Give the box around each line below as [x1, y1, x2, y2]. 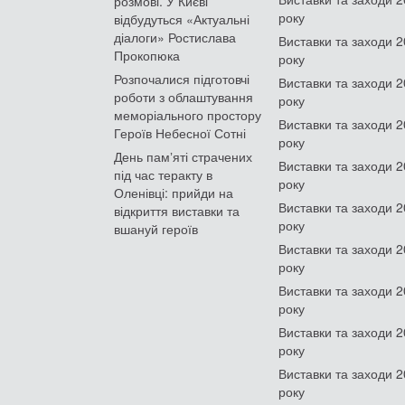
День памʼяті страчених [114, 146, 252, 165]
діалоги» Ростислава [114, 27, 236, 46]
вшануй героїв [114, 219, 198, 238]
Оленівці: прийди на [114, 183, 233, 202]
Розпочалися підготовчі [114, 69, 250, 88]
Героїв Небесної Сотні [114, 123, 246, 142]
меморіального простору [114, 105, 261, 124]
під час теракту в [114, 165, 212, 184]
